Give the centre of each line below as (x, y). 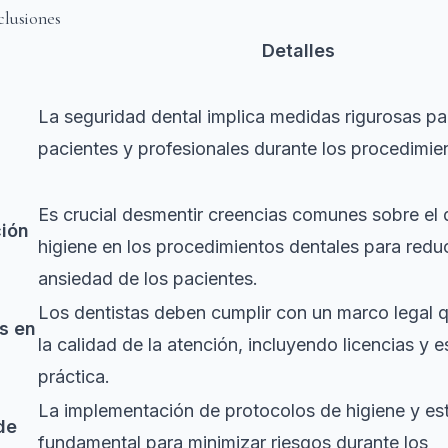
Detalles (298, 50)
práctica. (74, 376)
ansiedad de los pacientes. (148, 278)
